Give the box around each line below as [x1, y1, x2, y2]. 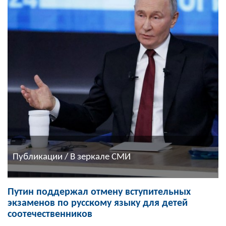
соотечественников [8, 209, 92, 220]
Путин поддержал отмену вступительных [8, 187, 191, 198]
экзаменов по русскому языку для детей [8, 198, 188, 209]
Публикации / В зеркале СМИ [13, 152, 131, 162]
